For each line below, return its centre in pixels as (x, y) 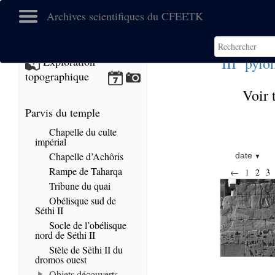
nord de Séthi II (65, 235)
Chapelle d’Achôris (85, 156)
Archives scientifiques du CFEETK (125, 16)
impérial (51, 141)
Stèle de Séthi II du (85, 250)
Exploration (68, 62)
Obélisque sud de (81, 200)
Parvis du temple (63, 112)
